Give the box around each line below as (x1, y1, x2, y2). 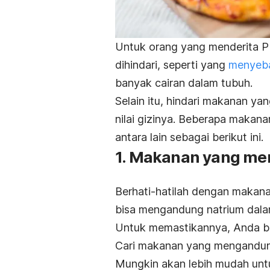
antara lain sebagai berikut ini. (115, 130, 266, 143)
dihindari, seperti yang (115, 58, 228, 71)
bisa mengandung (115, 202, 207, 216)
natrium (207, 202, 244, 216)
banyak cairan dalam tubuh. (115, 76, 253, 89)
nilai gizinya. (115, 112, 178, 125)
